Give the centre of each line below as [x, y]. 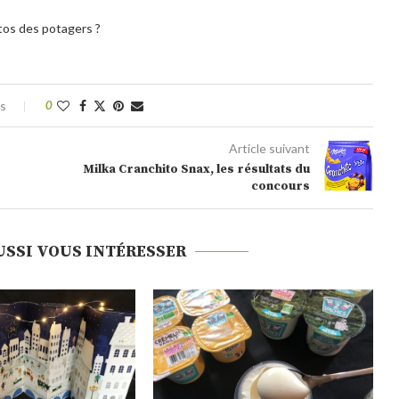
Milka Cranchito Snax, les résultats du [196, 169]
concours [280, 186]
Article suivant [269, 148]
